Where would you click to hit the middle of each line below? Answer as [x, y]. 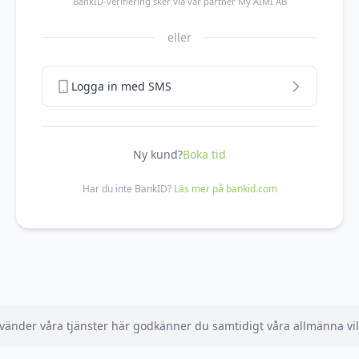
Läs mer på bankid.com [225, 189]
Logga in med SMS [121, 86]
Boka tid [204, 154]
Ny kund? [158, 154]
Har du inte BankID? [128, 189]
